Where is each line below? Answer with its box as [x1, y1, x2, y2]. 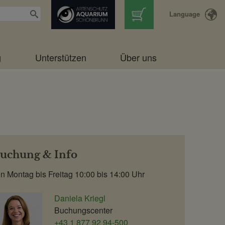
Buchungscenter [54, 204, 113, 216]
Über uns [120, 50, 157, 64]
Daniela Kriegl [54, 192, 105, 204]
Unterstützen [35, 50, 86, 64]
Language [169, 9, 200, 19]
